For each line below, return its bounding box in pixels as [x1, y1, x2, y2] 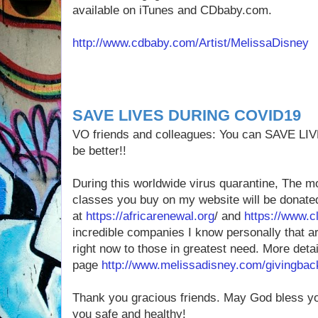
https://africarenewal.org [86, 209, 214, 223]
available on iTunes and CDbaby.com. [72, 4, 272, 17]
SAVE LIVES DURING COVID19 [72, 106, 301, 124]
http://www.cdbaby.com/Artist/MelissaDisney [72, 36, 309, 50]
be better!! [72, 144, 126, 158]
